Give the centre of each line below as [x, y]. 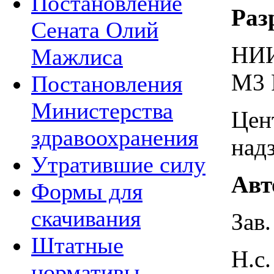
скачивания [86, 218]
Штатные [77, 245]
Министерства [102, 111]
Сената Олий [95, 30]
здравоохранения [115, 138]
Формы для [87, 191]
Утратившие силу [118, 165]
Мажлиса [77, 57]
